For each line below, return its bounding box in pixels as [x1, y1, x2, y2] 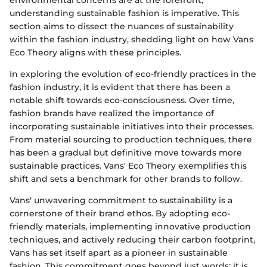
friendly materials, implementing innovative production [10, 221, 251, 232]
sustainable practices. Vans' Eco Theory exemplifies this [10, 160, 247, 172]
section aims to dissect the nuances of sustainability [10, 21, 234, 32]
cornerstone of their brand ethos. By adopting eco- [10, 208, 230, 219]
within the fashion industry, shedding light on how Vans [10, 34, 253, 45]
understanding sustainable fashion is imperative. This [10, 8, 239, 19]
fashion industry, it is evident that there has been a [10, 82, 230, 93]
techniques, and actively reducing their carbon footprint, [10, 234, 255, 246]
